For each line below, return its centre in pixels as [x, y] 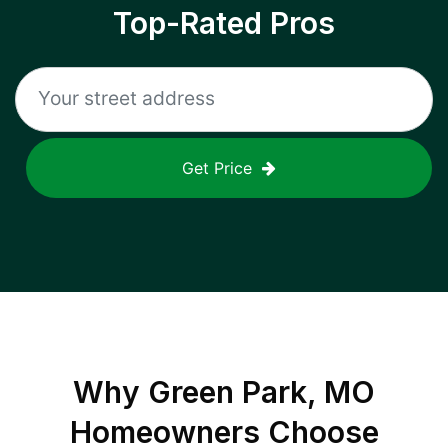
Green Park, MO [261, 392]
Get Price [217, 168]
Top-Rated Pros [224, 23]
